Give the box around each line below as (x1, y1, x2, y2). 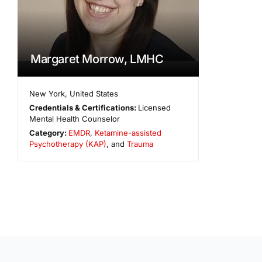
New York (29, 88, 65, 98)
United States (70, 88, 119, 98)
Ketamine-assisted (95, 127, 162, 137)
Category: (29, 127, 69, 137)
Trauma (127, 139, 153, 149)
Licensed (138, 102, 171, 112)
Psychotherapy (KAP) (29, 139, 106, 149)
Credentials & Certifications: (29, 102, 139, 112)
